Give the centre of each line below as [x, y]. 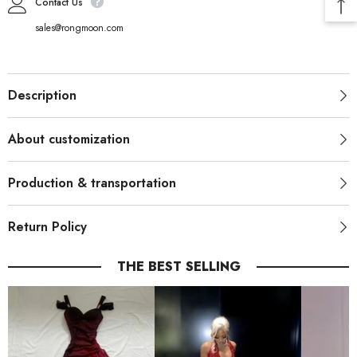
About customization [69, 139]
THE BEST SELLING [178, 267]
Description [42, 96]
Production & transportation [92, 183]
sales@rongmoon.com [79, 28]
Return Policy [47, 227]
